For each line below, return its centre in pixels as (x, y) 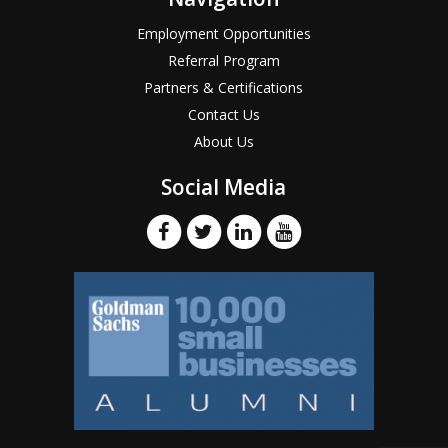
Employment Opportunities (223, 34)
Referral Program (223, 61)
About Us (223, 142)
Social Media (224, 187)
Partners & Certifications (224, 88)
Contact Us (223, 115)
